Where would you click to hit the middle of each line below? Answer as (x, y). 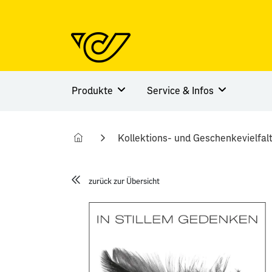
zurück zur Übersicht (124, 182)
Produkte (93, 91)
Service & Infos (182, 91)
